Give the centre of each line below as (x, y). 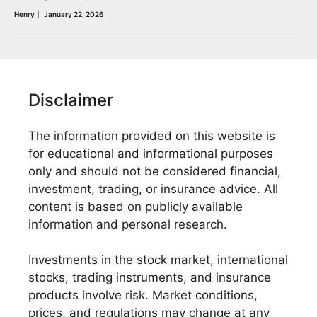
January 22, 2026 (74, 14)
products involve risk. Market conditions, (143, 295)
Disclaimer (71, 100)
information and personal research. (128, 224)
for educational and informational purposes (151, 153)
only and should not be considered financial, (155, 171)
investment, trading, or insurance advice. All (153, 189)
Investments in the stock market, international (158, 260)
